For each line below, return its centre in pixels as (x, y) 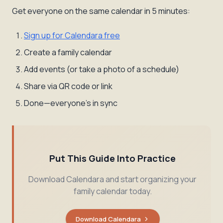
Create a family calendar (68, 52)
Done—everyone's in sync (71, 103)
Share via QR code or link (68, 86)
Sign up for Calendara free (72, 35)
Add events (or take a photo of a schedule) (102, 69)
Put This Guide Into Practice (112, 158)
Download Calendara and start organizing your (112, 179)
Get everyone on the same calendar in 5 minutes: (101, 11)
